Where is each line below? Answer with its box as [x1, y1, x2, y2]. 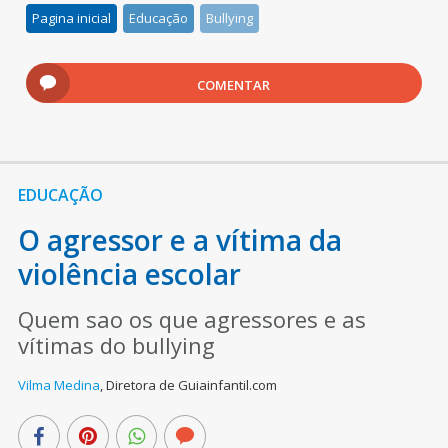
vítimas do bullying [17, 329, 215, 360]
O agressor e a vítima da [17, 220, 342, 259]
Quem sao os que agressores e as [17, 303, 366, 334]
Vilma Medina [17, 375, 100, 394]
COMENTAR [197, 75, 271, 94]
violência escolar [17, 254, 241, 293]
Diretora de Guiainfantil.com [105, 375, 277, 394]
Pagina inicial [32, 8, 112, 27]
